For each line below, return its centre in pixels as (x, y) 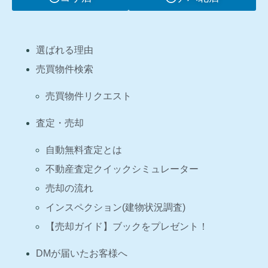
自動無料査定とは (84, 150)
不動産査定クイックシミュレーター (122, 169)
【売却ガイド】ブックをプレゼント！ (127, 227)
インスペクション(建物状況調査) (115, 208)
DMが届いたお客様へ (82, 254)
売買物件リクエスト (89, 96)
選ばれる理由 (65, 50)
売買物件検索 (65, 69)
